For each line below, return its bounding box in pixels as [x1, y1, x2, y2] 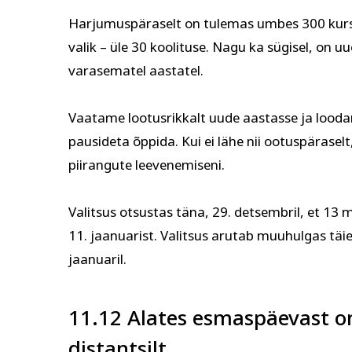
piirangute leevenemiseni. [68, 155, 225, 175]
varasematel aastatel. [68, 60, 203, 81]
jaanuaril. [68, 249, 126, 269]
